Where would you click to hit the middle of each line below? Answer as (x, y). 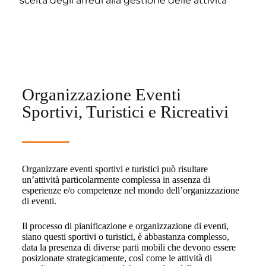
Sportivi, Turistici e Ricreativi (125, 111)
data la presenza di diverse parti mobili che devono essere (129, 247)
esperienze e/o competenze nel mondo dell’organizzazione (130, 190)
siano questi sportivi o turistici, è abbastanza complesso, (125, 236)
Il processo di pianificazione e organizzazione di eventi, (125, 226)
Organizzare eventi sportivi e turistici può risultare (115, 169)
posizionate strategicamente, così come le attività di (117, 258)
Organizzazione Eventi (101, 94)
